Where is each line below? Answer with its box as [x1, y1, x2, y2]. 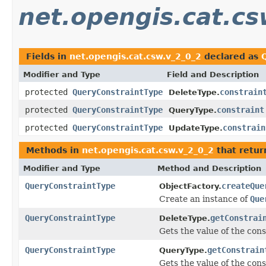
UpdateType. [169, 123, 223, 132]
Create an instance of [159, 194, 250, 204]
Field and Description [167, 69, 259, 79]
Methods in [26, 145, 82, 155]
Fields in [26, 51, 69, 61]
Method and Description [157, 163, 261, 173]
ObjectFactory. [159, 181, 221, 191]
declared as [201, 51, 261, 61]
